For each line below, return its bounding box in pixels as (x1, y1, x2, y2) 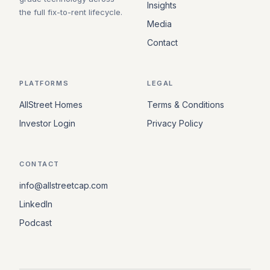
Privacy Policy (147, 118, 203, 128)
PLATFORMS (19, 78, 69, 87)
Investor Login (19, 118, 75, 128)
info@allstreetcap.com (19, 180, 108, 190)
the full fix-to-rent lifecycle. (19, 7, 122, 17)
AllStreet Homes (19, 99, 83, 110)
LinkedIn (19, 198, 52, 209)
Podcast (19, 217, 52, 228)
